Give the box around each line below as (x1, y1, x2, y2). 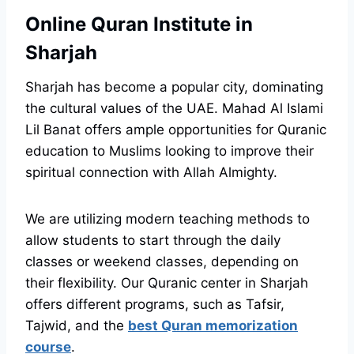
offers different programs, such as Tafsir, (25, 296, 284, 313)
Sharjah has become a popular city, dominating (25, 79, 323, 96)
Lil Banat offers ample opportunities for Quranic (25, 122, 326, 138)
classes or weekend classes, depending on (25, 254, 299, 270)
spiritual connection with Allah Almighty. (25, 164, 281, 181)
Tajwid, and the (25, 318, 128, 334)
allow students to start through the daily (25, 232, 281, 249)
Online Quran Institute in (25, 13, 253, 36)
